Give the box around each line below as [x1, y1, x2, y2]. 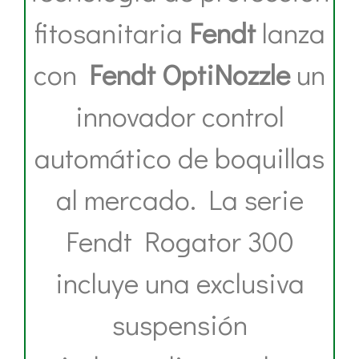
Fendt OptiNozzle [77, 54, 290, 92]
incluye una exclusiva [54, 263, 305, 301]
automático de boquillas [34, 138, 325, 175]
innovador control [75, 96, 284, 134]
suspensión [111, 305, 248, 342]
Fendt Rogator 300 [65, 221, 294, 259]
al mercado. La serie [55, 179, 304, 217]
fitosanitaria [34, 13, 189, 50]
